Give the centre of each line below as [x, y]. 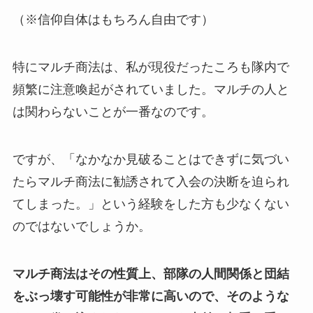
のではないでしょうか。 [81, 227]
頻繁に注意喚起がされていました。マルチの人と [151, 90]
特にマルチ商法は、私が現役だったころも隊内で [151, 67]
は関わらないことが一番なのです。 [113, 112]
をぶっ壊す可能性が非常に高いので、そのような [151, 296]
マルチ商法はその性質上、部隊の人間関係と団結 [151, 274]
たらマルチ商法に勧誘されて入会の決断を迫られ [151, 182]
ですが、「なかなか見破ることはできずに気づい [151, 160]
